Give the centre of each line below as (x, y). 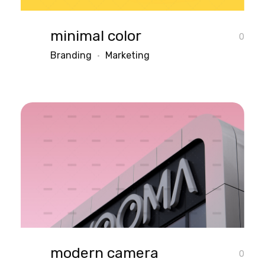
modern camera (104, 253)
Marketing (127, 55)
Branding (71, 55)
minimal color (96, 35)
